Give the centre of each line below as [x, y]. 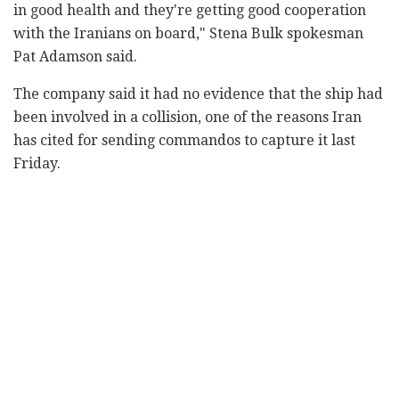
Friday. [37, 164]
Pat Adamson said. [75, 57]
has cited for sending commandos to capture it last [184, 141]
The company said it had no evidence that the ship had [198, 94]
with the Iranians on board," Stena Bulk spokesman [188, 34]
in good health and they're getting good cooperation [190, 11]
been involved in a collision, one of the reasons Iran [187, 118]
